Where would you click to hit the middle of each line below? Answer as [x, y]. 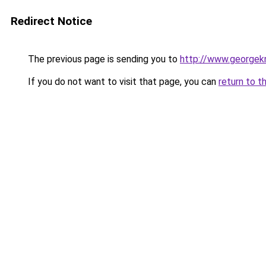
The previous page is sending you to [103, 59]
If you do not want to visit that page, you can [122, 82]
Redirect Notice [51, 21]
